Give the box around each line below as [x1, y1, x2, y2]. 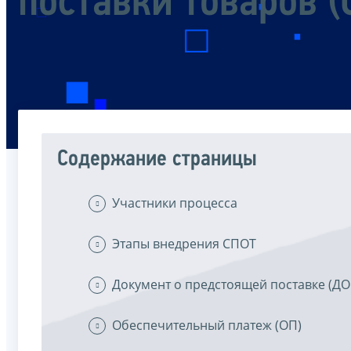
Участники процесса [112, 194, 237, 212]
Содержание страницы [57, 148, 257, 171]
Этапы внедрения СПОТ [112, 235, 256, 252]
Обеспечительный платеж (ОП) [112, 317, 302, 334]
